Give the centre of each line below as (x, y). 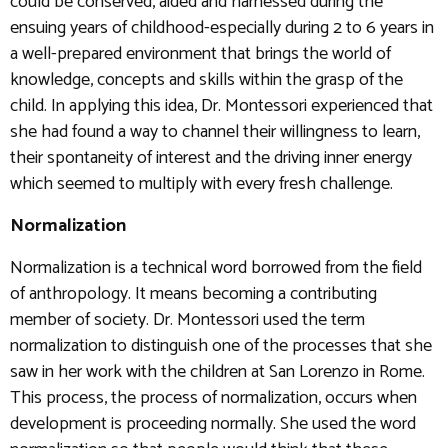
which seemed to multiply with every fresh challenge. (201, 184)
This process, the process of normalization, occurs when (213, 398)
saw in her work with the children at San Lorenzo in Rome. (217, 372)
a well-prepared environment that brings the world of (200, 54)
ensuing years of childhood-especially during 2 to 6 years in (222, 28)
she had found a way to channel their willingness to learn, (215, 132)
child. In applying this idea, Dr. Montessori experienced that (221, 106)
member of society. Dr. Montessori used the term (187, 320)
